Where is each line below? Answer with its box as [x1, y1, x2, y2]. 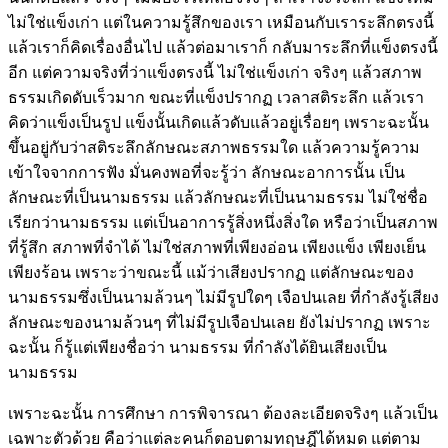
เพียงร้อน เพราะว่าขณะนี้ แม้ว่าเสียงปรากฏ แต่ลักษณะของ [8, 263, 414, 281]
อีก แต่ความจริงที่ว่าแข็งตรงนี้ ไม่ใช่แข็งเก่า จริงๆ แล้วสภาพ [8, 63, 422, 81]
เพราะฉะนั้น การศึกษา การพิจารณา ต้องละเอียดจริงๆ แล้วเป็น [8, 404, 438, 422]
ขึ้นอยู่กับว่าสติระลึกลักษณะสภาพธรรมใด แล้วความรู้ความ [8, 138, 420, 156]
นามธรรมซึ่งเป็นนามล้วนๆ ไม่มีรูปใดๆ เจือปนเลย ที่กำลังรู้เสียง [8, 288, 439, 306]
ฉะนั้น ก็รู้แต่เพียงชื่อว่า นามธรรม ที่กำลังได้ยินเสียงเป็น [8, 338, 387, 356]
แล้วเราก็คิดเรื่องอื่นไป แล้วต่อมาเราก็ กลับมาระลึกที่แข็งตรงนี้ [8, 38, 438, 56]
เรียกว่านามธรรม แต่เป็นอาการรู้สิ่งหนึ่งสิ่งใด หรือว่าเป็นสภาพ [8, 213, 438, 231]
